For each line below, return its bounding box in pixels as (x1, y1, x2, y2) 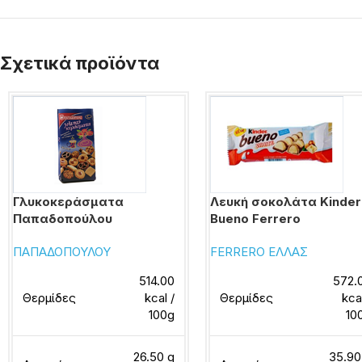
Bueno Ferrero (210, 211, 301, 226)
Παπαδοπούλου (13, 211, 112, 226)
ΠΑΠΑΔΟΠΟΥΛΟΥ (13, 244, 111, 259)
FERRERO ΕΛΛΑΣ (210, 244, 309, 259)
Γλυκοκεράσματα (13, 194, 124, 209)
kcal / (145, 290, 175, 305)
